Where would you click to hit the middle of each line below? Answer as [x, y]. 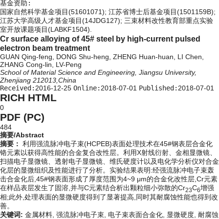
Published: [158, 88]
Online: [87, 88]
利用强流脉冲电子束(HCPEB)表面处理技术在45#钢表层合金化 [118, 144]
